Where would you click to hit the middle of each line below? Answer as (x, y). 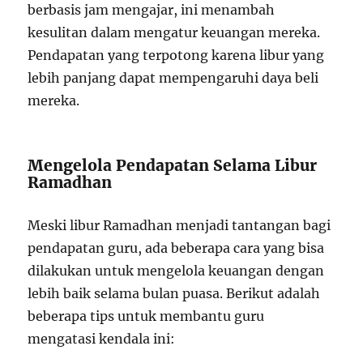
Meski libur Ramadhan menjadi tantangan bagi (179, 226)
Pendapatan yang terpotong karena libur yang (176, 56)
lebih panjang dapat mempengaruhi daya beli (173, 78)
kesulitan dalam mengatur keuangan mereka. (174, 33)
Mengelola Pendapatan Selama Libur (173, 166)
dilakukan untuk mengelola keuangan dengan (176, 271)
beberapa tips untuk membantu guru (146, 316)
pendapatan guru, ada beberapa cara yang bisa (176, 248)
